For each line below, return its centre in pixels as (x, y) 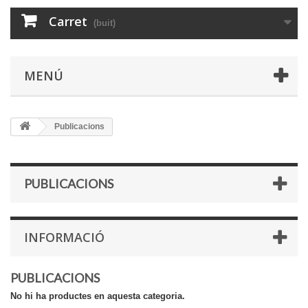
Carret (68, 21)
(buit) (104, 23)
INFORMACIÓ (64, 237)
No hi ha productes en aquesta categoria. (98, 296)
